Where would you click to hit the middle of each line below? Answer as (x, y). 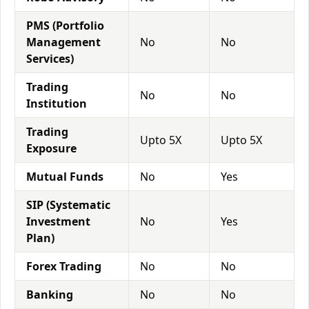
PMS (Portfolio (65, 26)
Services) (50, 59)
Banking (50, 295)
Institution (57, 103)
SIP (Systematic (68, 205)
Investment (58, 221)
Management (63, 42)
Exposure (51, 148)
